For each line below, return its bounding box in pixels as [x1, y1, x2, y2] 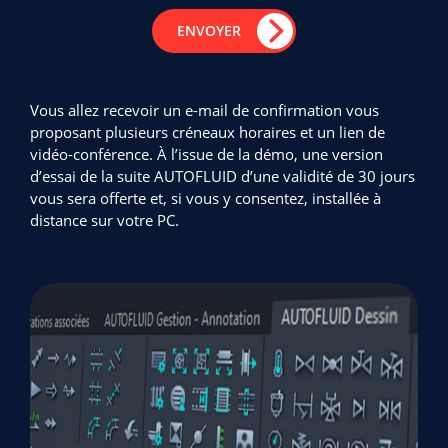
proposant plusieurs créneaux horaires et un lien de [30, 122, 385, 142]
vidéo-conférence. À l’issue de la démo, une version [30, 144, 383, 164]
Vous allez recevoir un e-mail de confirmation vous [30, 100, 379, 120]
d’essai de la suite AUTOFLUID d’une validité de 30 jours [30, 166, 415, 186]
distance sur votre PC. [30, 210, 179, 230]
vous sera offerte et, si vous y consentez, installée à [30, 188, 381, 208]
